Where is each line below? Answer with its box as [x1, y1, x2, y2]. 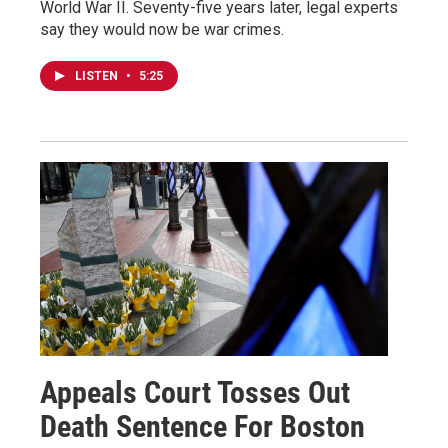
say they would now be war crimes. [40, 20, 284, 40]
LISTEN [75, 69, 121, 84]
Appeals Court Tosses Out [40, 375, 350, 411]
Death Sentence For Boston [40, 409, 365, 445]
